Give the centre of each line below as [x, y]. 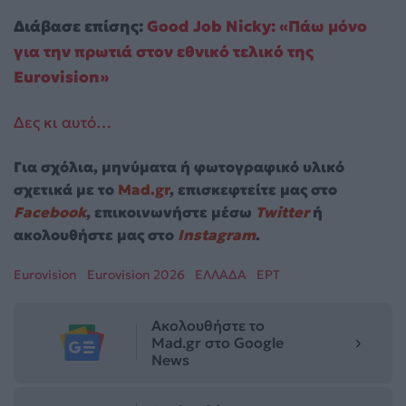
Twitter [282, 212]
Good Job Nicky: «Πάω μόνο [257, 27]
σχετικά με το [66, 189]
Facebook [50, 212]
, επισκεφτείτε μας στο [253, 189]
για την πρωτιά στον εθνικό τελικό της [164, 52]
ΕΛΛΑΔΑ [221, 274]
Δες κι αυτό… [63, 123]
